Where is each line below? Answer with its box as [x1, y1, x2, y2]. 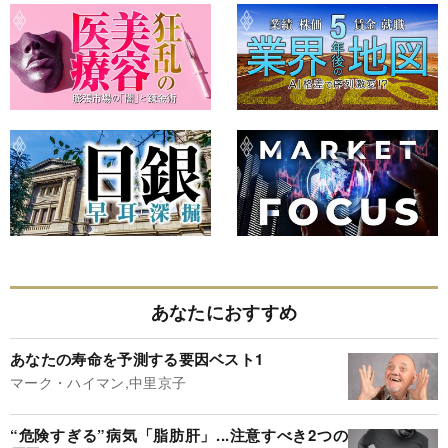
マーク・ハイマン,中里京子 [10, 372, 187, 393]
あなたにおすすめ [150, 298, 298, 325]
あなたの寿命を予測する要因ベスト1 [10, 348, 264, 371]
